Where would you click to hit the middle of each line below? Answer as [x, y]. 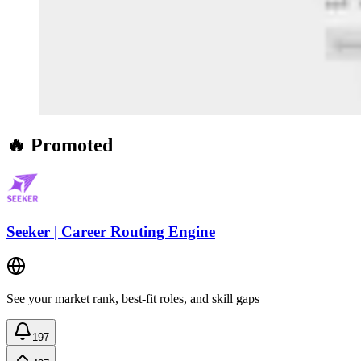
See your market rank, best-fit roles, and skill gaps [133, 298]
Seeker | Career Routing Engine [111, 231]
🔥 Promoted [60, 145]
